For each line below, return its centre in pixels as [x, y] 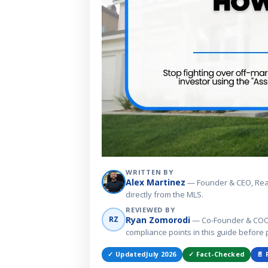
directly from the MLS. [165, 194]
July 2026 [161, 254]
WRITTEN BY [150, 172]
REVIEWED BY [150, 209]
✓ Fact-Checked [216, 254]
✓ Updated [127, 254]
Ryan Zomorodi [158, 220]
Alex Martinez [156, 182]
